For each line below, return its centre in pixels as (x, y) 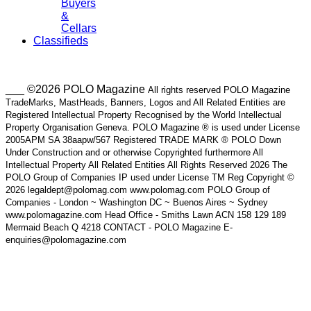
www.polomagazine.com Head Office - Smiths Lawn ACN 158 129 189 (146, 215)
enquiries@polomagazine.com (66, 239)
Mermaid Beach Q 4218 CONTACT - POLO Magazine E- (119, 227)
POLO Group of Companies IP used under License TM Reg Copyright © (150, 177)
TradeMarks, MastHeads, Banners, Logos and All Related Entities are (145, 102)
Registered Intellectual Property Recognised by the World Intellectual (144, 115)
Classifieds (61, 40)
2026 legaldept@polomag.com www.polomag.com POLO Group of (138, 190)
